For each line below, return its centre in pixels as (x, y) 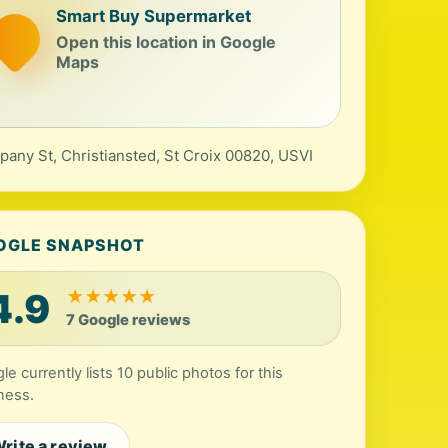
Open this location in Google (166, 41)
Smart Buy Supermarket (154, 15)
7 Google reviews (128, 320)
